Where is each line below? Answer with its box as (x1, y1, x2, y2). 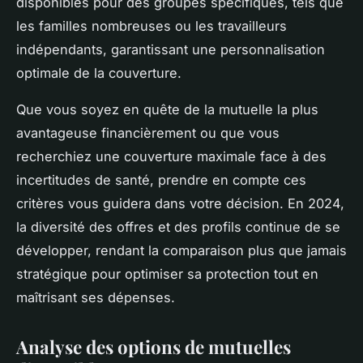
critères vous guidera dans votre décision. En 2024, (16, 195, 344, 212)
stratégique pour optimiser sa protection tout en (16, 266, 318, 283)
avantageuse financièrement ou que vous (16, 125, 280, 142)
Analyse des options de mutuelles (16, 335, 291, 360)
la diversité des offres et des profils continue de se (16, 219, 340, 236)
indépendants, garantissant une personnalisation (16, 41, 325, 58)
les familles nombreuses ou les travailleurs (16, 18, 287, 35)
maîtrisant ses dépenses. (16, 289, 175, 306)
